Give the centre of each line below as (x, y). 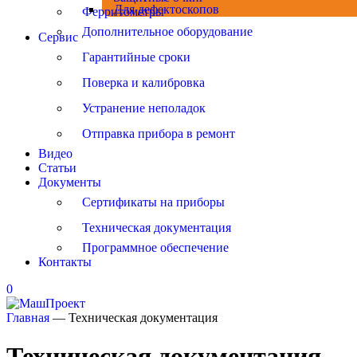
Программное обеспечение (155, 247)
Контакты (65, 262)
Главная (28, 318)
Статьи (57, 168)
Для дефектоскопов (167, 9)
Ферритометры (123, 12)
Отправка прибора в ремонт (159, 133)
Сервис (58, 37)
